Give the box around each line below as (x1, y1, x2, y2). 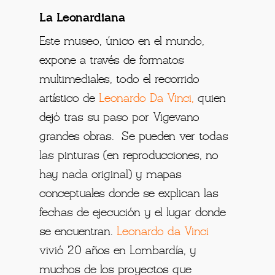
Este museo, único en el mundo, (39, 36, 205, 47)
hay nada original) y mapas (39, 169, 182, 180)
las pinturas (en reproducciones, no (39, 150, 219, 161)
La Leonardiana (39, 12, 126, 24)
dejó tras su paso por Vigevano (39, 112, 200, 123)
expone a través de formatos (39, 55, 185, 66)
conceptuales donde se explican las (39, 188, 219, 199)
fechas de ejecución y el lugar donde (39, 207, 227, 219)
